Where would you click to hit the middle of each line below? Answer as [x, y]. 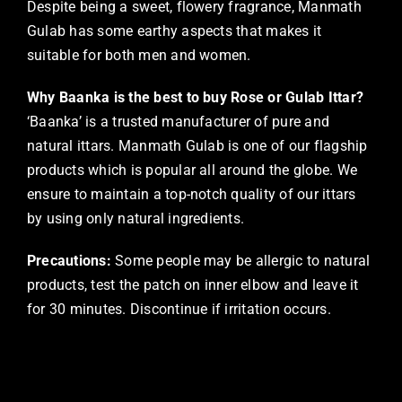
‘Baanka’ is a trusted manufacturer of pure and [178, 122]
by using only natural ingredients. [135, 219]
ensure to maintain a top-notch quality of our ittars [191, 195]
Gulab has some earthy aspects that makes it [174, 31]
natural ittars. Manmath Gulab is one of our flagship [197, 146]
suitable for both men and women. [139, 56]
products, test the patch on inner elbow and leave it [192, 285]
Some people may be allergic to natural [243, 261]
